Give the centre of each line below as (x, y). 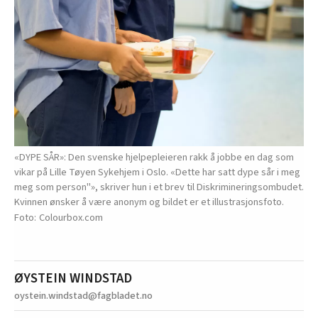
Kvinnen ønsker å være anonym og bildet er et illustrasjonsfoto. (149, 202)
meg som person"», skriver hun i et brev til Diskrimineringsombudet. (159, 187)
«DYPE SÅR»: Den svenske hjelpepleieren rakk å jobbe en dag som (154, 157)
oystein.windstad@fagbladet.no (83, 295)
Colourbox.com (71, 217)
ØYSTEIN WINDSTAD (73, 278)
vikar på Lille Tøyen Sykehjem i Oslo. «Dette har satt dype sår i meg (157, 172)
